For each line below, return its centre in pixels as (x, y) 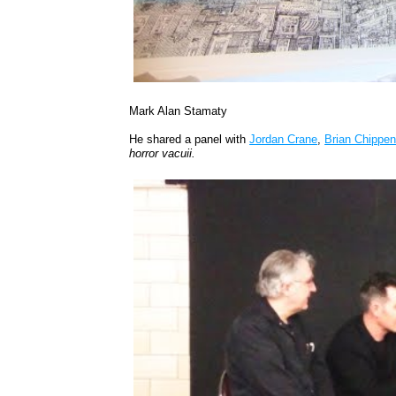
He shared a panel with (190, 140)
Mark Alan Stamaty (179, 111)
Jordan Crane (284, 140)
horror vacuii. (164, 154)
